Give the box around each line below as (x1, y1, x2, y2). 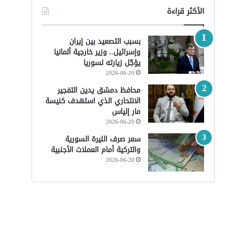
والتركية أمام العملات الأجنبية (50, 143, 140, 157)
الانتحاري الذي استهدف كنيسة (45, 94, 140, 108)
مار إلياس (111, 105, 140, 119)
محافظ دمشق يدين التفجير (57, 83, 140, 97)
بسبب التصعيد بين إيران (69, 35, 140, 48)
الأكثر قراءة (166, 4, 204, 18)
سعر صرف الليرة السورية (65, 132, 140, 146)
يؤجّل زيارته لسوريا (83, 56, 140, 70)
